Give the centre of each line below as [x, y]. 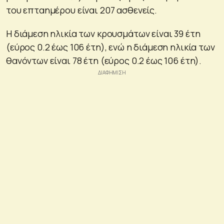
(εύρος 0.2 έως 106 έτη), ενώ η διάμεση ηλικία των [110, 47]
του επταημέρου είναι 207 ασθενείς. [81, 10]
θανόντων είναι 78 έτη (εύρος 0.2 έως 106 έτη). [104, 61]
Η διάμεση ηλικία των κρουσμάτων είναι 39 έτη [103, 34]
